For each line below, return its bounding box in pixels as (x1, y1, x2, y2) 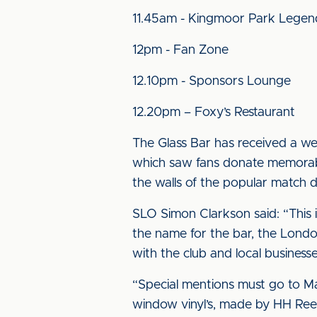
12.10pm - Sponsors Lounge (132, 75, 291, 88)
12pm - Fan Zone (132, 44, 229, 57)
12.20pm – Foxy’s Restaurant (132, 106, 295, 119)
